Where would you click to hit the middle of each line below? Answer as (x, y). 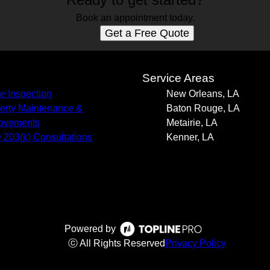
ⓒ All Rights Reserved (117, 243)
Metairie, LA (192, 123)
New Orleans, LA (203, 94)
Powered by (90, 229)
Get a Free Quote (147, 33)
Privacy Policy (196, 243)
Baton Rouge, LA (203, 108)
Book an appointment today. (135, 18)
